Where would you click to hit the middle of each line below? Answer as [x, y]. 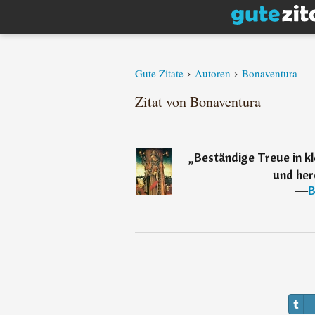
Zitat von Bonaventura [198, 102]
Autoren [213, 73]
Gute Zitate [159, 73]
